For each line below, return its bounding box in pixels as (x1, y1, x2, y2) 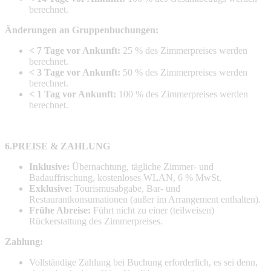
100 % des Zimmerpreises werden (116, 88, 248, 99)
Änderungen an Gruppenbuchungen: (5, 24, 158, 35)
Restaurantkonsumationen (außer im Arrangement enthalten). (29, 194, 261, 204)
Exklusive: (29, 183, 72, 194)
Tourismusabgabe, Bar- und (72, 183, 180, 194)
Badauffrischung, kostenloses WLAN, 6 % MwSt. (29, 172, 221, 183)
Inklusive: (29, 161, 70, 172)
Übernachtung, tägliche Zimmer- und (70, 161, 214, 172)
